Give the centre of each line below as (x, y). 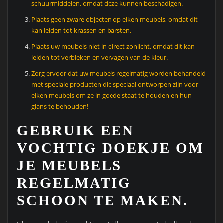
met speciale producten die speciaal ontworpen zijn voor (115, 84)
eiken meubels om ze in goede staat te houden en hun (112, 95)
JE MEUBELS (69, 165)
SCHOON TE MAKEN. (102, 200)
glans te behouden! (60, 106)
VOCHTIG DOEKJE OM (110, 148)
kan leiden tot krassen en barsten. (82, 31)
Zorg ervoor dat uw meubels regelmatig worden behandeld (119, 73)
